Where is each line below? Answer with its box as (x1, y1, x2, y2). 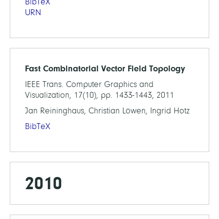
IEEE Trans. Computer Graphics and (25, 79, 153, 89)
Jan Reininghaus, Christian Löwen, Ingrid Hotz (25, 106, 190, 115)
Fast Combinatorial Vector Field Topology (25, 63, 185, 73)
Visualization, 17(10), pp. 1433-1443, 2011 (25, 90, 174, 100)
